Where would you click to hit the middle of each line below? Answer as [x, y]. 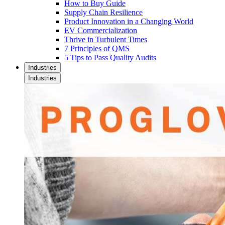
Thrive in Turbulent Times [106, 39]
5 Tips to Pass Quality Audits [110, 57]
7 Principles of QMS [97, 48]
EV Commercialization [101, 30]
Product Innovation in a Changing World [129, 21]
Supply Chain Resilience [103, 12]
